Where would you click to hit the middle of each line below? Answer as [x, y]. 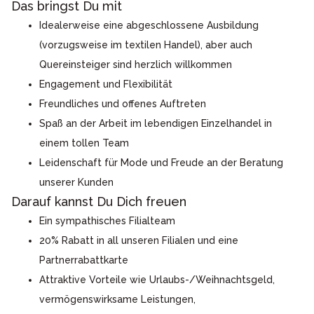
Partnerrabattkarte [84, 260]
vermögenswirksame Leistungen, [117, 300]
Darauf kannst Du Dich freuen [99, 202]
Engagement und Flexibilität [106, 84]
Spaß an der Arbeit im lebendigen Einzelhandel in [156, 124]
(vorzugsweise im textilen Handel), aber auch [146, 45]
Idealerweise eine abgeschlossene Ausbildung [149, 26]
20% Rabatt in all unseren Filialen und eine [139, 241]
